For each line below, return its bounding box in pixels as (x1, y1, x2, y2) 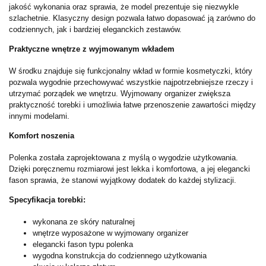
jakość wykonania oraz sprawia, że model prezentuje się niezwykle (9, 2, 239, 11)
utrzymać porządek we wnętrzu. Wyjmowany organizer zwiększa (9, 88, 230, 98)
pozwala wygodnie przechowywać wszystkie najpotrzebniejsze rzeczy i (9, 77, 253, 87)
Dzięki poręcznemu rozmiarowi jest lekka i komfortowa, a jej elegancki (9, 164, 250, 173)
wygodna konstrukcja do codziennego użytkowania (33, 251, 207, 260)
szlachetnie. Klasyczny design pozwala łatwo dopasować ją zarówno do (9, 13, 255, 23)
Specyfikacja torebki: (9, 195, 85, 204)
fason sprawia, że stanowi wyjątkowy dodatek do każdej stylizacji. (9, 175, 236, 185)
